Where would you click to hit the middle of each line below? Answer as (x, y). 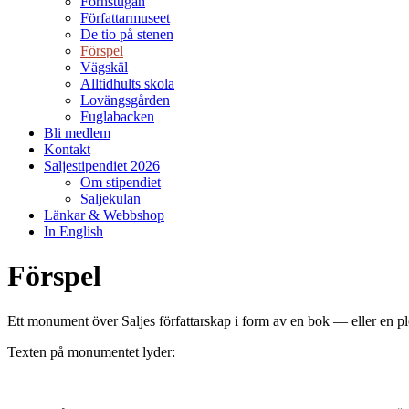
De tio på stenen (127, 34)
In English (73, 231)
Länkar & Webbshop (104, 215)
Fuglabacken (117, 116)
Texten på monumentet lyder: (91, 351)
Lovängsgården (125, 100)
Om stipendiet (121, 182)
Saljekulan (110, 199)
